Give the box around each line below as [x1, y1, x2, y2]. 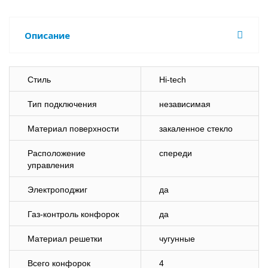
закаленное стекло [159, 124, 233, 133]
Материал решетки [28, 234, 102, 243]
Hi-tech [159, 75, 186, 84]
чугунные [159, 234, 195, 243]
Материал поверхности [28, 124, 119, 133]
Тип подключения [28, 99, 97, 109]
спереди [159, 148, 192, 158]
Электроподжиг [28, 185, 87, 194]
